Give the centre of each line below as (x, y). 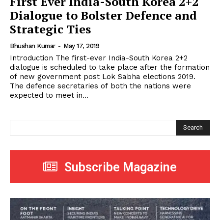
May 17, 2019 (81, 46)
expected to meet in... (49, 96)
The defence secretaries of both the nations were (100, 86)
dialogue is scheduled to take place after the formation (110, 68)
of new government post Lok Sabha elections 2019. (103, 77)
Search (193, 127)
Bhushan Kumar (33, 46)
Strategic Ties (50, 29)
